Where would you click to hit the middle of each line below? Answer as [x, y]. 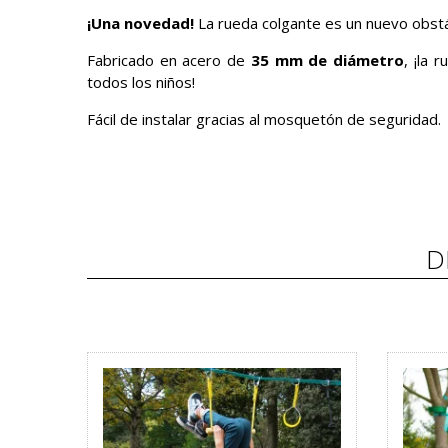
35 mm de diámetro [327, 60]
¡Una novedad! [140, 23]
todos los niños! [141, 82]
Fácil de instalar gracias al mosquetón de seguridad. [264, 119]
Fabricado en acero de [169, 60]
